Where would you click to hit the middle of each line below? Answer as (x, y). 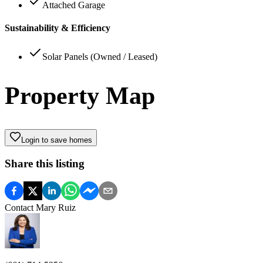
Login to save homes (57, 140)
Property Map (80, 96)
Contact (20, 207)
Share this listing (45, 163)
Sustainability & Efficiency (58, 28)
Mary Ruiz (56, 207)
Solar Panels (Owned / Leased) (100, 57)
